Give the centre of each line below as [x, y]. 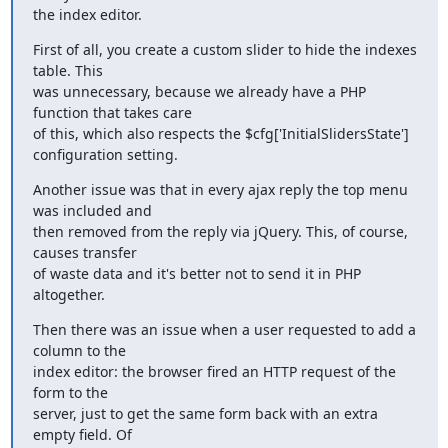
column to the [79, 350]
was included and [92, 210]
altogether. [68, 294]
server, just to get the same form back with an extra [205, 413]
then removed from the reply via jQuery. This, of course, [220, 231]
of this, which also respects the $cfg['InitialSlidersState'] [220, 133]
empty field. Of [82, 434]
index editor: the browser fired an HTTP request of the [214, 371]
